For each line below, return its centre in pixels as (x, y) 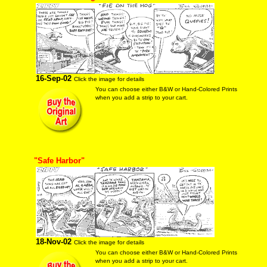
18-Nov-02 (53, 242)
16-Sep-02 (53, 78)
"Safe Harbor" (59, 161)
